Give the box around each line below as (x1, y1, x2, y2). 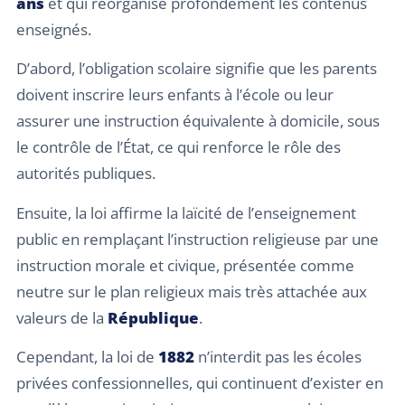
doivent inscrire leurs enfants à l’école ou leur (16, 84, 334, 106)
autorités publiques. (16, 163, 155, 184)
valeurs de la (16, 306, 108, 328)
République (108, 306, 199, 328)
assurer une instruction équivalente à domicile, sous (16, 110, 380, 132)
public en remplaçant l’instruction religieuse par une (16, 228, 379, 250)
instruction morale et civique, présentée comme (16, 254, 354, 276)
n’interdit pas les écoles (194, 346, 362, 368)
